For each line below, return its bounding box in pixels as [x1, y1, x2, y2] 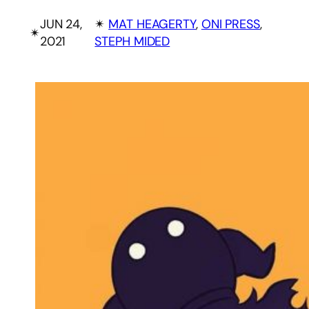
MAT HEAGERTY [108, 16, 196, 33]
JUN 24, [39, 16, 83, 33]
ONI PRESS [201, 16, 260, 33]
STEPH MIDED [94, 33, 170, 50]
